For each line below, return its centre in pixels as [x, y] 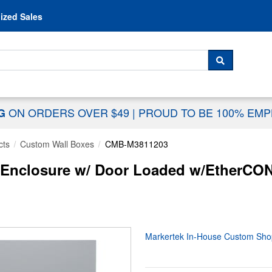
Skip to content [136, 9]
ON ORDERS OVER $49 [70, 113]
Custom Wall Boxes [57, 144]
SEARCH [241, 66]
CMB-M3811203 [136, 144]
